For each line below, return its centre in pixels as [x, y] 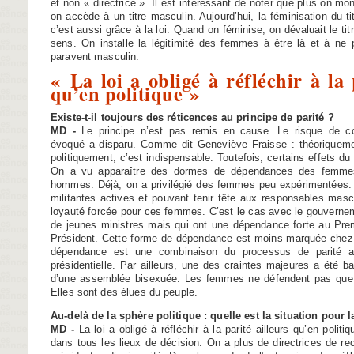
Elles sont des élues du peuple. [124, 292]
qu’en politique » [125, 94]
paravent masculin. [95, 56]
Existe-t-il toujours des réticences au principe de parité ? [192, 118]
